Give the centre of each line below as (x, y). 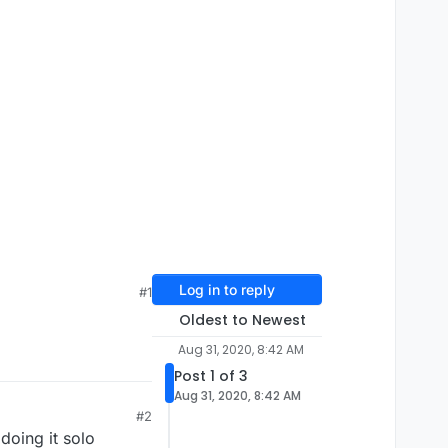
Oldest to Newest (242, 320)
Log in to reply (226, 290)
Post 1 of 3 (211, 376)
